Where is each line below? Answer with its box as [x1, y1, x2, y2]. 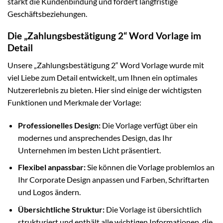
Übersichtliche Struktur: [17, 204, 105, 214]
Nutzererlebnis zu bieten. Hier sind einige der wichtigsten [7, 85, 202, 95]
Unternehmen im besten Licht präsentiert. [17, 145, 161, 155]
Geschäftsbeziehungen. [7, 8, 87, 18]
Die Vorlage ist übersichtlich [104, 204, 202, 214]
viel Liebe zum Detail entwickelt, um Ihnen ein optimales [7, 72, 198, 82]
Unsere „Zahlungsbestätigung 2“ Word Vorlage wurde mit [7, 60, 204, 70]
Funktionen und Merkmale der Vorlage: [7, 97, 141, 107]
